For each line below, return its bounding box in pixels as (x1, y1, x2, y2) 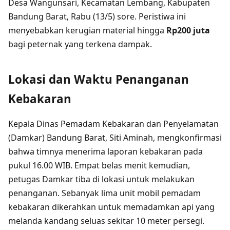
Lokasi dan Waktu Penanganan (8, 71, 189, 87)
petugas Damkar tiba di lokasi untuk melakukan (8, 173, 195, 185)
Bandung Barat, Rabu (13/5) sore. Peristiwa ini (8, 10, 186, 22)
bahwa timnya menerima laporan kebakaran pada (8, 145, 203, 157)
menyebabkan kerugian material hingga (8, 24, 166, 36)
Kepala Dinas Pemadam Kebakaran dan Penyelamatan (8, 118, 219, 129)
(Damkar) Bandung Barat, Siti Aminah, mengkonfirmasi (8, 131, 222, 143)
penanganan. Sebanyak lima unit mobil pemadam (8, 187, 201, 199)
